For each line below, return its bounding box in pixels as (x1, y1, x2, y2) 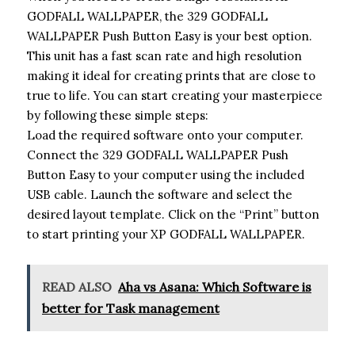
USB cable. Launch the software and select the (27, 186, 292, 202)
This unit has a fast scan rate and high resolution (27, 48, 302, 63)
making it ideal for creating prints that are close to (27, 67, 315, 83)
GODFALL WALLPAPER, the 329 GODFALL (27, 8, 268, 24)
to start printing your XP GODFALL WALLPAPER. (27, 226, 305, 242)
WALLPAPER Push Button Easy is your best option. (27, 28, 312, 44)
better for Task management (42, 300, 219, 316)
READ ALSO (42, 278, 112, 295)
